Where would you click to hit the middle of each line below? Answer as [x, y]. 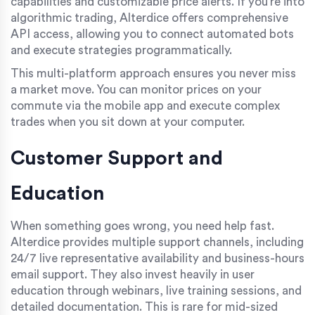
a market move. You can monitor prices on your [136, 89]
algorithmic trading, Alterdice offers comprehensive [149, 18]
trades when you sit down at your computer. [128, 122]
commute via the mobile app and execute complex [145, 105]
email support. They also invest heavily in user [133, 274]
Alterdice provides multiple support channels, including [157, 242]
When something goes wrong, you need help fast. [142, 226]
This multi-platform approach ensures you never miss [153, 73]
